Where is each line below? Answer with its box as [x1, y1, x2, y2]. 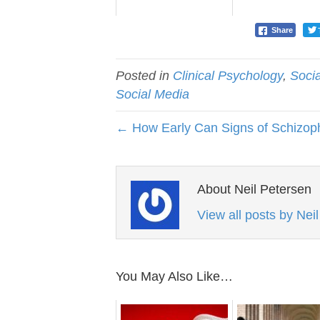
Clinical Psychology [173, 69, 283, 84]
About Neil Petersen [197, 182, 311, 197]
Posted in [116, 69, 173, 84]
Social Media [116, 87, 189, 102]
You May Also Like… [116, 269, 233, 284]
